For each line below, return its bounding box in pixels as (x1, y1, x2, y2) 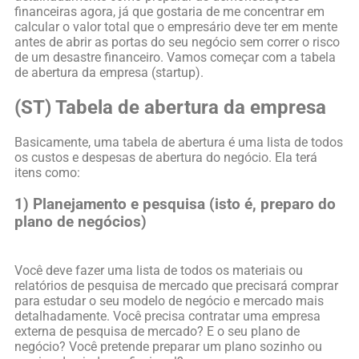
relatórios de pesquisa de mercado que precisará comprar (14, 278, 338, 294)
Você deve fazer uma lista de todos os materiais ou (14, 263, 303, 279)
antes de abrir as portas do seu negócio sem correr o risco (14, 34, 340, 50)
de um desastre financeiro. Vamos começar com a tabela (14, 50, 336, 65)
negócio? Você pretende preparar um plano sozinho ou (14, 339, 322, 355)
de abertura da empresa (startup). (14, 65, 204, 80)
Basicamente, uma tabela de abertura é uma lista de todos (14, 134, 343, 150)
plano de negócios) (14, 212, 147, 231)
